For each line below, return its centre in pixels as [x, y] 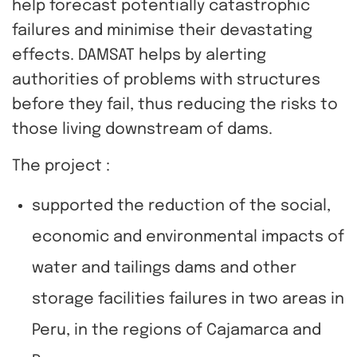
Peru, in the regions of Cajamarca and [177, 331]
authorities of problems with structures [166, 81]
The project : [61, 167]
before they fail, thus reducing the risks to [175, 106]
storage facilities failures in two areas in [188, 300]
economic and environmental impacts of [188, 238]
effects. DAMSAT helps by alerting [139, 56]
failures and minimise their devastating [162, 31]
